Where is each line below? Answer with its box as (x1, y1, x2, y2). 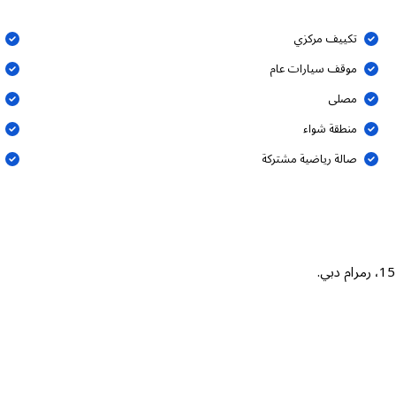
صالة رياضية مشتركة (262, 146, 358, 171)
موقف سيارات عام (270, 56, 358, 81)
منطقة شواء (303, 116, 358, 141)
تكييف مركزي (293, 26, 358, 51)
